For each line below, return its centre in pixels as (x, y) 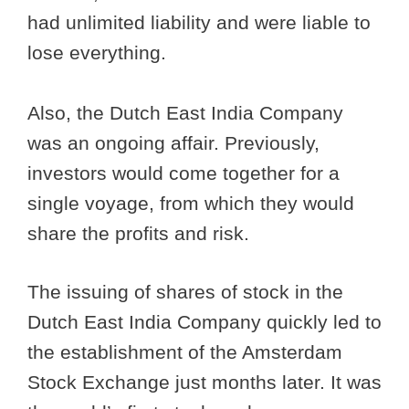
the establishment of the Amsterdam (185, 352)
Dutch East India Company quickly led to (204, 322)
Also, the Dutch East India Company (185, 112)
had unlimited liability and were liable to (199, 22)
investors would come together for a (184, 173)
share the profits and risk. (141, 233)
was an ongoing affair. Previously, (173, 142)
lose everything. (100, 52)
